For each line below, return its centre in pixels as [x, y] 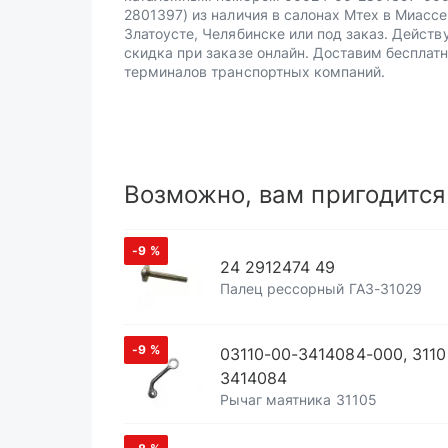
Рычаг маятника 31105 [298, 399]
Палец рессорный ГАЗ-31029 [321, 288]
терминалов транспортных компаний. [255, 71]
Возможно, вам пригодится [284, 194]
